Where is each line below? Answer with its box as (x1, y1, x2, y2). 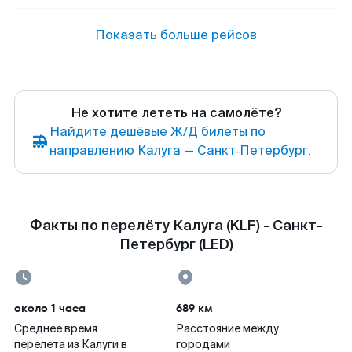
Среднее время (14, 321, 97, 335)
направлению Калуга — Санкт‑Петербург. (49, 142, 311, 159)
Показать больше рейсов (95, 27, 257, 43)
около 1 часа (14, 300, 86, 316)
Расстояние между (176, 321, 279, 335)
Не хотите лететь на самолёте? (71, 104, 281, 121)
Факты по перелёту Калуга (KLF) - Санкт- (29, 216, 323, 235)
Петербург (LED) (119, 235, 233, 254)
